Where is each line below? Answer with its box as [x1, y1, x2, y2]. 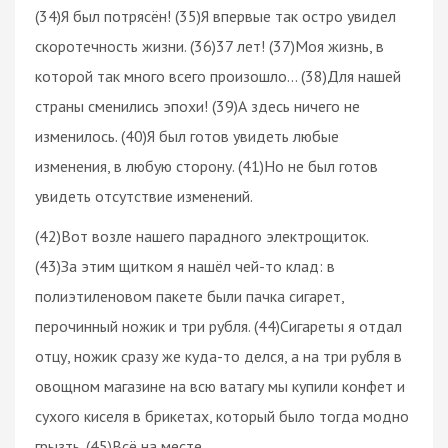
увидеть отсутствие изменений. [35, 185, 253, 206]
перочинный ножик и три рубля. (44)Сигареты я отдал [35, 315, 402, 336]
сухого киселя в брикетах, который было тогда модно [35, 405, 409, 426]
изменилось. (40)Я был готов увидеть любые [35, 125, 339, 146]
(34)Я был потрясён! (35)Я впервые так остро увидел [35, 5, 396, 26]
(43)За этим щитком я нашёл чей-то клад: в [35, 255, 335, 276]
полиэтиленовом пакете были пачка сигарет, [35, 285, 344, 306]
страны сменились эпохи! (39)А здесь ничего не [35, 95, 360, 116]
